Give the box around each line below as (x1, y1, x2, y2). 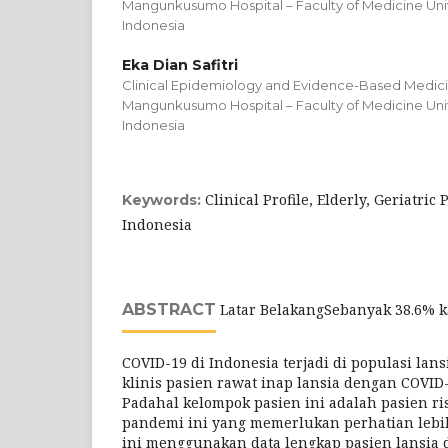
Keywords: (122, 191, 205, 209)
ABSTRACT (122, 300, 216, 319)
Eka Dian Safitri (122, 56, 238, 74)
